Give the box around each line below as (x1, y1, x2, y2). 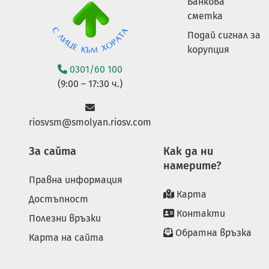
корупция (187, 44, 229, 56)
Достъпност (29, 193, 88, 205)
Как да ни (163, 144, 213, 158)
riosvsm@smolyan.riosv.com (29, 116, 151, 128)
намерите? (163, 159, 221, 172)
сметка (187, 10, 223, 22)
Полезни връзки (29, 212, 101, 224)
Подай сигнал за (187, 29, 261, 41)
